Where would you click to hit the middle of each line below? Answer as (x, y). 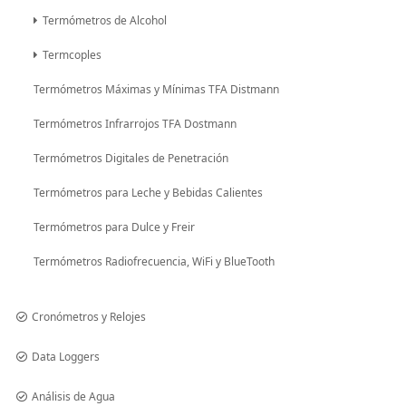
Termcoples (72, 54)
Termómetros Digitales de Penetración (131, 158)
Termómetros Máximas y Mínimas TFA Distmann (156, 89)
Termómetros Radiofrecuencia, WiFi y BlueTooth (154, 261)
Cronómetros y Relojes (89, 316)
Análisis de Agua (73, 396)
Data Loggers (66, 356)
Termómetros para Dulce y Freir (114, 227)
